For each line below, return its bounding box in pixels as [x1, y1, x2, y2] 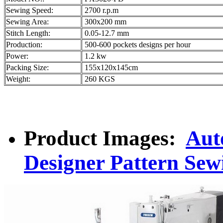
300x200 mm [83, 17, 126, 26]
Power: [6, 52, 28, 61]
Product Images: [24, 126, 186, 150]
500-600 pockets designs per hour [83, 40, 191, 49]
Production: [6, 40, 42, 49]
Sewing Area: [6, 17, 49, 26]
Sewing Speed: [6, 6, 53, 15]
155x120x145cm [83, 63, 138, 72]
